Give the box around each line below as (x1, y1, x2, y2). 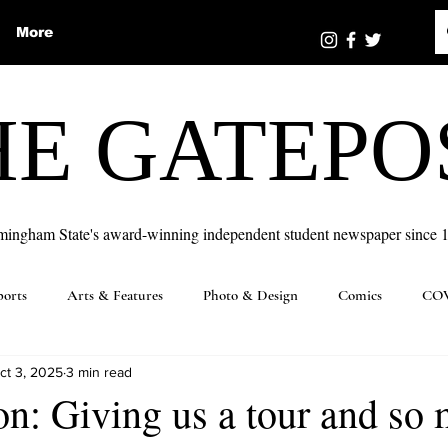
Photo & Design (203, 286, 298, 304)
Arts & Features (67, 286, 163, 304)
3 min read (66, 363, 132, 380)
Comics (338, 286, 382, 304)
